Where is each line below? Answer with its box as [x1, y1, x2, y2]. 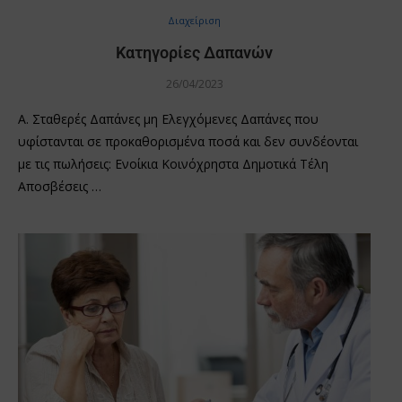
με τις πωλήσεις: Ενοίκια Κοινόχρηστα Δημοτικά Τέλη [18, 154, 328, 172]
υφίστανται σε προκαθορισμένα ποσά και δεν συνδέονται [18, 132, 358, 150]
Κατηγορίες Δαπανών [116, 42, 273, 62]
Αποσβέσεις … [18, 177, 101, 195]
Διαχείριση [168, 13, 221, 27]
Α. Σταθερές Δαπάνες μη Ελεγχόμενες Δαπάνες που [18, 109, 319, 127]
